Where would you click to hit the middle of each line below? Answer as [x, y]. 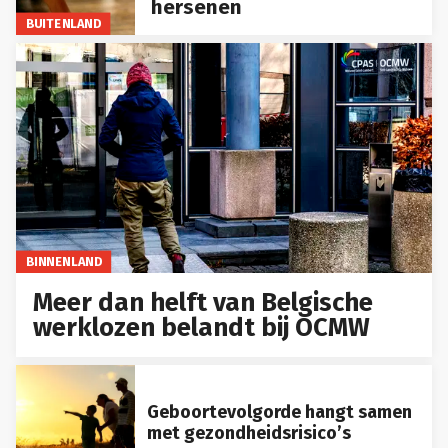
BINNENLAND [63, 262]
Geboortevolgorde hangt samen [279, 411]
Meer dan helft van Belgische [203, 303]
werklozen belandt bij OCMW [202, 328]
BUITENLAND [63, 23]
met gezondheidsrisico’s [248, 432]
